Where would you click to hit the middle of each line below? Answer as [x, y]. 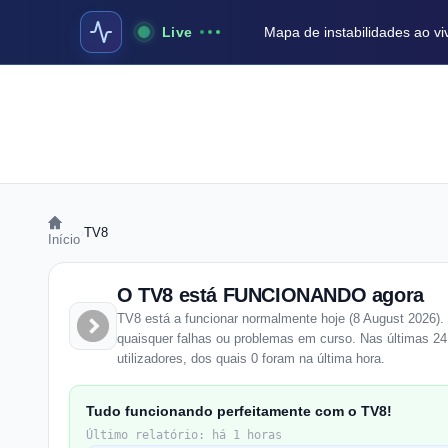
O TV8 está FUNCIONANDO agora [270, 295]
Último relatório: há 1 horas [184, 435]
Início [64, 239]
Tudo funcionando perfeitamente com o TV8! [239, 411]
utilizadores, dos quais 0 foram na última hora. [251, 358]
